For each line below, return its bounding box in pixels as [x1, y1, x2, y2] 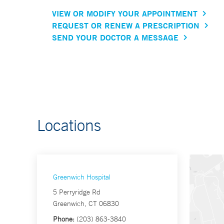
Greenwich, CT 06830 [53, 199, 119, 208]
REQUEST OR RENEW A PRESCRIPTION [52, 20, 199, 31]
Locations [37, 115, 101, 135]
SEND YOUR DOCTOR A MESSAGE [52, 32, 178, 43]
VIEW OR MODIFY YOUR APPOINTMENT [52, 8, 197, 19]
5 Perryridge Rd [53, 187, 100, 197]
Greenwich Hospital [53, 172, 110, 182]
